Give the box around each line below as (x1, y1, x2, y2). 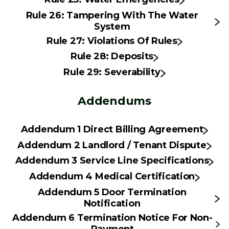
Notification (83, 197, 141, 209)
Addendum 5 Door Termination (37, 186, 187, 198)
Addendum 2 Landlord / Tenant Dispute (17, 139, 207, 151)
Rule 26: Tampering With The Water (26, 9, 198, 21)
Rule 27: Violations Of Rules (47, 35, 177, 47)
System (94, 20, 130, 32)
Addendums (78, 94, 151, 108)
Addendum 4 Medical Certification (29, 170, 195, 182)
